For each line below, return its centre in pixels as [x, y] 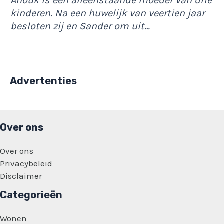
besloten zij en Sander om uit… [80, 26]
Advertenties [43, 81]
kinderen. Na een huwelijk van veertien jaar [108, 13]
